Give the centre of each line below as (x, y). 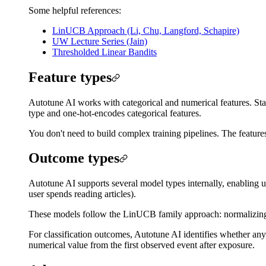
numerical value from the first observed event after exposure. (142, 245)
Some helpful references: (75, 10)
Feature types (70, 77)
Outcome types (74, 158)
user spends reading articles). (82, 194)
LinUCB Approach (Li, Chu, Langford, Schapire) (146, 30)
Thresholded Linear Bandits (104, 52)
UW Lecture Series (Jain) (100, 41)
